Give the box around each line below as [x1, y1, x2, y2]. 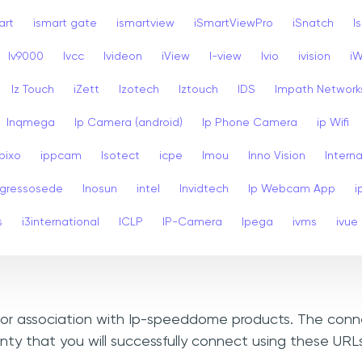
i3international [22, 216, 99, 228]
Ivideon [103, 50, 142, 62]
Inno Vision [248, 149, 305, 162]
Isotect [101, 149, 140, 162]
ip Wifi [317, 116, 349, 128]
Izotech [119, 83, 159, 95]
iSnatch [293, 17, 334, 29]
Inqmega [6, 116, 55, 128]
